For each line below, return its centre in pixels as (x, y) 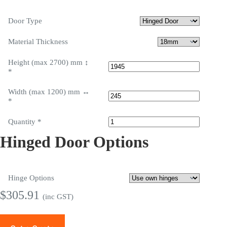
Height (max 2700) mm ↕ (48, 63)
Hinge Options (31, 178)
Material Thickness (38, 42)
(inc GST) (58, 197)
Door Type (25, 21)
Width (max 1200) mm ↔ (49, 92)
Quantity (22, 122)
